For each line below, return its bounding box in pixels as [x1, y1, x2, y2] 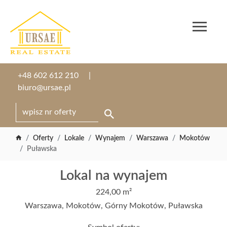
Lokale [64, 135, 84, 142]
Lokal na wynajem [60, 169, 167, 182]
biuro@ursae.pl [18, 84, 71, 92]
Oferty [33, 135, 53, 142]
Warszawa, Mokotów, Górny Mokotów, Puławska [24, 202, 203, 210]
